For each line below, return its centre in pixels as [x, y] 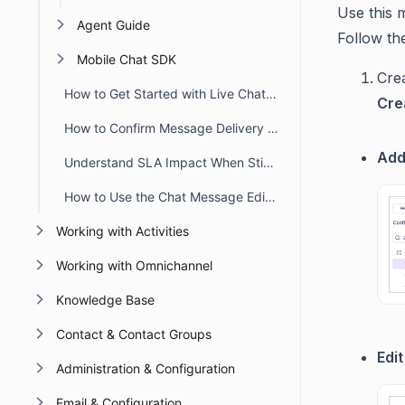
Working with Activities [122, 231]
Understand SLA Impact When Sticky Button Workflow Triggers [268, 162]
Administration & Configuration [145, 368]
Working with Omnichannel [134, 265]
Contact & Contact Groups [133, 334]
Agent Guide [113, 25]
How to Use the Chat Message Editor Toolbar [270, 197]
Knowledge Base [105, 300]
